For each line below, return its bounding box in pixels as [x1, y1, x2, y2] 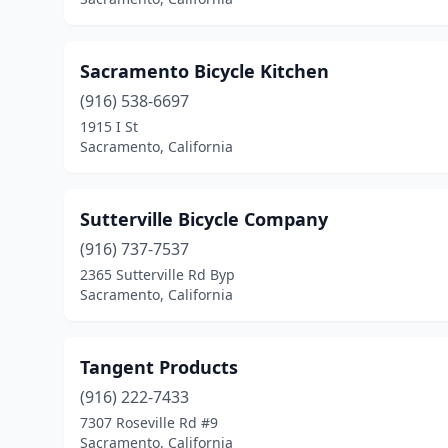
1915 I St [80, 117, 138, 136]
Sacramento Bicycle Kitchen [80, 59, 329, 83]
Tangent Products [80, 355, 238, 379]
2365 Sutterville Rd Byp [80, 265, 235, 284]
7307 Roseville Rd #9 [80, 413, 218, 432]
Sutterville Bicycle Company [80, 207, 328, 231]
